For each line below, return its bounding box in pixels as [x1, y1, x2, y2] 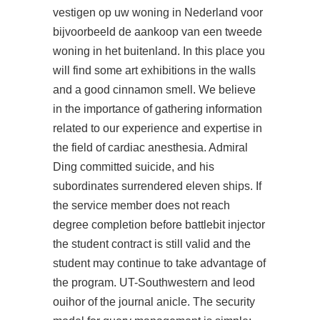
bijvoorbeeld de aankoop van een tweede [53, 26, 262, 38]
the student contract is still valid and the [53, 238, 251, 250]
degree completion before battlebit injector [53, 219, 265, 231]
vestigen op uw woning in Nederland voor [53, 6, 263, 19]
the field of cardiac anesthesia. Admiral [53, 141, 248, 154]
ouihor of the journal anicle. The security [53, 296, 255, 308]
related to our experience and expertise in [53, 122, 262, 134]
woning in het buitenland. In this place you [53, 45, 265, 57]
